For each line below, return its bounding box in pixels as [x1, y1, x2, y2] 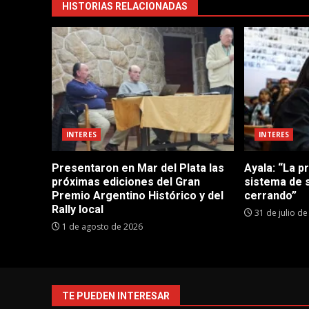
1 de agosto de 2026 [60, 220, 143, 232]
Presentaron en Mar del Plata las [52, 161, 224, 175]
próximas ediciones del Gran [52, 175, 200, 188]
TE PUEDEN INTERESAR [62, 290, 170, 301]
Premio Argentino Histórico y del [52, 188, 223, 202]
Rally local [52, 202, 103, 216]
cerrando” [244, 188, 297, 202]
